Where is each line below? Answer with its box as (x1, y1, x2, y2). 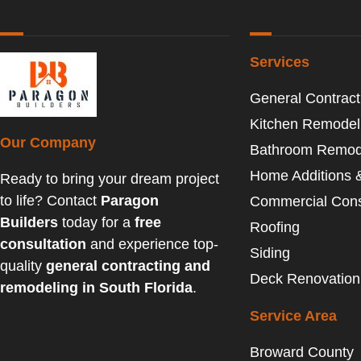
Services (250, 53, 309, 70)
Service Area (250, 307, 337, 324)
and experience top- (86, 235, 218, 252)
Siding (250, 244, 290, 261)
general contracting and (46, 257, 210, 274)
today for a (58, 214, 135, 230)
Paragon (101, 192, 159, 209)
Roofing (250, 218, 300, 235)
